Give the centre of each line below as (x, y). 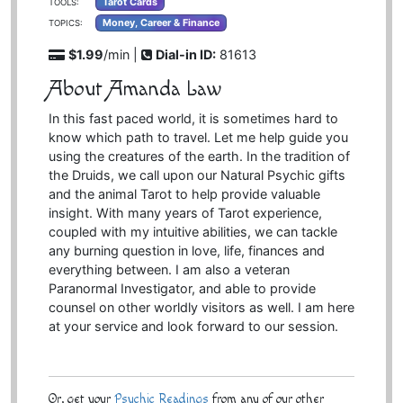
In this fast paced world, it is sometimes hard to (193, 119)
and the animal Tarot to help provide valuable (184, 194)
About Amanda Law (134, 90)
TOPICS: (65, 22)
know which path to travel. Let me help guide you (198, 138)
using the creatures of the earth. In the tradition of (199, 157)
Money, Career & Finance (161, 22)
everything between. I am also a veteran (169, 270)
